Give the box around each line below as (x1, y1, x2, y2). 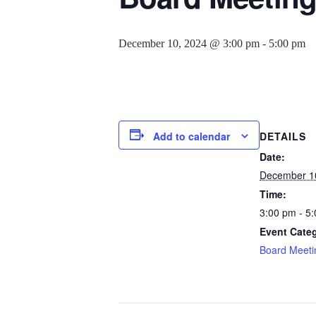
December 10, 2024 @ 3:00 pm (119, 37, 260, 49)
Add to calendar (153, 128, 230, 143)
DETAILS (260, 129, 306, 144)
